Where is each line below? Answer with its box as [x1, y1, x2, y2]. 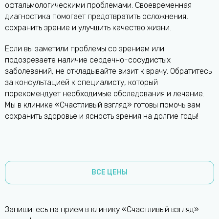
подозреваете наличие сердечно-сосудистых [5, 55, 171, 65]
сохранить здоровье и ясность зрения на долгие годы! [5, 111, 198, 121]
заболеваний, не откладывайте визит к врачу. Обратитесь [5, 66, 212, 76]
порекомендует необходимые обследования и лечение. [5, 89, 204, 99]
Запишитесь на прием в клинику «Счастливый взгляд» [5, 205, 199, 215]
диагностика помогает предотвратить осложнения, [5, 12, 188, 22]
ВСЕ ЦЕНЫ [91, 168, 128, 177]
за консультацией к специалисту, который [5, 78, 158, 88]
